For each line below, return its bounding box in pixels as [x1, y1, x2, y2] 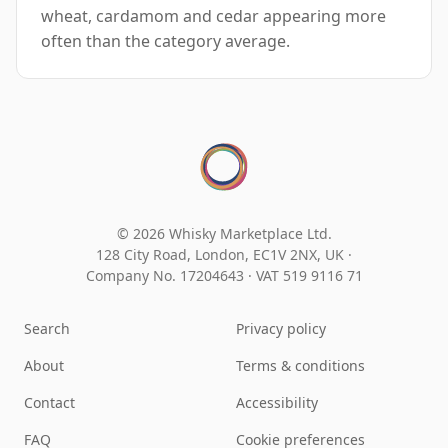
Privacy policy [236, 319, 326, 339]
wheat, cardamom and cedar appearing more [41, 5, 386, 28]
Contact [24, 393, 75, 413]
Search [24, 319, 70, 339]
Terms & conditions [236, 356, 365, 376]
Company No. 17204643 [85, 266, 248, 286]
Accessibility [236, 393, 318, 413]
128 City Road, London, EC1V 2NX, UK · [96, 245, 352, 265]
